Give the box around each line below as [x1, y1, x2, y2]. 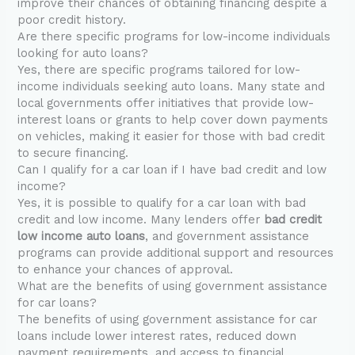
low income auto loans [17, 229, 146, 244]
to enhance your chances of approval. [17, 262, 234, 277]
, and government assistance [145, 229, 310, 244]
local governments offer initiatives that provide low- [17, 96, 315, 111]
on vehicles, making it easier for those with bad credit [17, 129, 326, 144]
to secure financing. [17, 146, 129, 161]
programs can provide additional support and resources [17, 246, 334, 261]
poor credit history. [17, 13, 127, 28]
